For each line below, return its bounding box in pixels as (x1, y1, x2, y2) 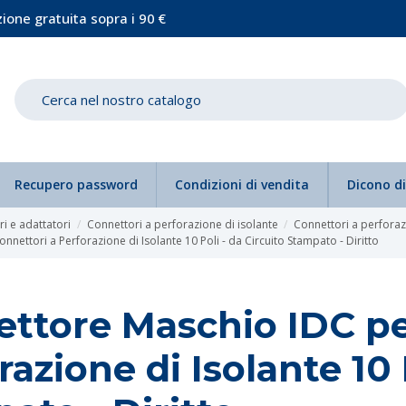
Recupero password (14, 176, 138, 193)
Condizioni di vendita (175, 176, 309, 193)
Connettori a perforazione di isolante (86, 217, 278, 232)
